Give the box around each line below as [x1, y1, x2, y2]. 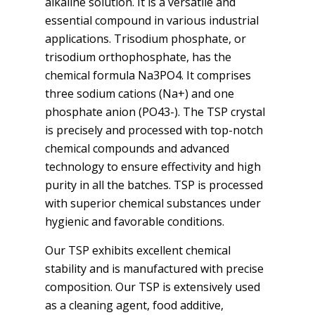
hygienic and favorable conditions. [45, 213, 224, 229]
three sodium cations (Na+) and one [45, 85, 234, 101]
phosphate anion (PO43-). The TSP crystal [45, 103, 265, 120]
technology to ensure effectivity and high [45, 158, 261, 174]
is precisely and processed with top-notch [45, 122, 263, 138]
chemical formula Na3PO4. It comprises [45, 67, 251, 83]
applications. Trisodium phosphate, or [45, 30, 246, 46]
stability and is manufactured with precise [45, 260, 264, 276]
